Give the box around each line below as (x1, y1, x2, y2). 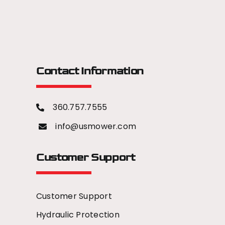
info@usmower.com (55, 121, 137, 132)
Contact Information (36, 65, 144, 78)
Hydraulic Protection (36, 208, 120, 220)
